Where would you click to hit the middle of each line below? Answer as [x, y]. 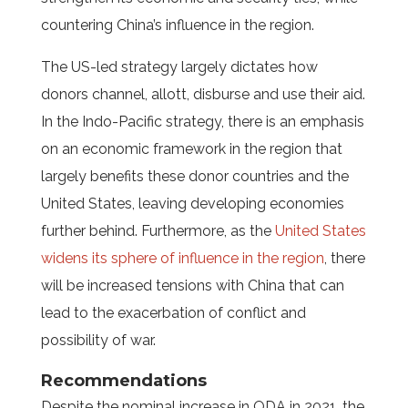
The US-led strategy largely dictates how [179, 67]
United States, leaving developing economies [192, 204]
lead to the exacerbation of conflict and [173, 313]
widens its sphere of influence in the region [182, 258]
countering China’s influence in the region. [179, 25]
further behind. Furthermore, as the [158, 231]
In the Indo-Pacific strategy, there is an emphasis [202, 122]
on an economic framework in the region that [191, 149]
